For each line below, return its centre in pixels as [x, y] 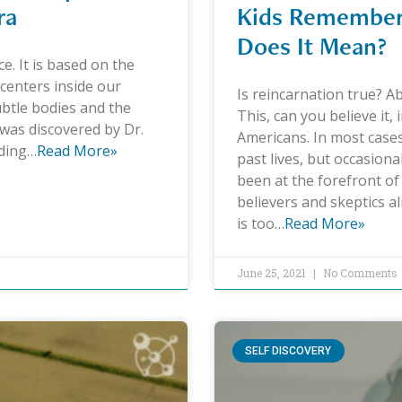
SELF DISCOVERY [288, 351]
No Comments [359, 273]
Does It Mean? [312, 46]
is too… [261, 224]
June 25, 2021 [273, 273]
